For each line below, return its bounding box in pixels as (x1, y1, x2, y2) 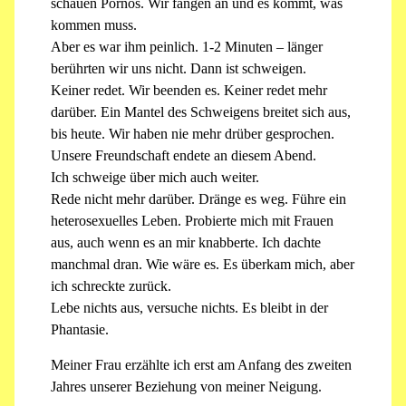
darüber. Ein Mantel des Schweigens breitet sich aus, (51, 104, 351, 121)
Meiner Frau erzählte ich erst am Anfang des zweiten (51, 356, 352, 372)
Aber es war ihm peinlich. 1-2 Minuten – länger (51, 39, 323, 55)
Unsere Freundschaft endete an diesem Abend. (51, 148, 316, 164)
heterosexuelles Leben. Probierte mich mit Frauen (51, 213, 333, 229)
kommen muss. (51, 17, 137, 34)
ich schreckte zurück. (51, 278, 171, 295)
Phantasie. (51, 322, 109, 338)
